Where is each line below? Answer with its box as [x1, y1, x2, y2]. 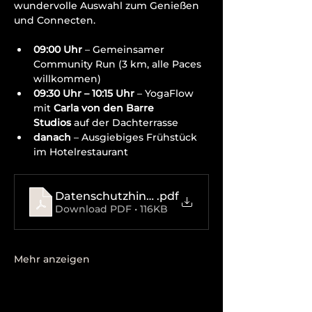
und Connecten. [14, 14, 95, 26]
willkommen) [33, 72, 101, 85]
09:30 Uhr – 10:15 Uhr [33, 87, 134, 100]
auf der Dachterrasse [71, 116, 178, 129]
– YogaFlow [134, 87, 196, 100]
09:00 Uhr [33, 43, 82, 56]
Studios [33, 116, 71, 129]
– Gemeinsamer [82, 43, 167, 56]
